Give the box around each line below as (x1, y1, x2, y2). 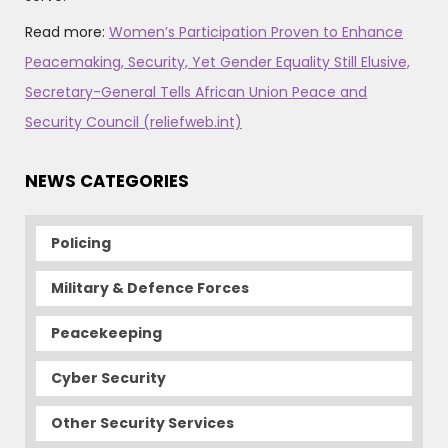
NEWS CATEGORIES (25, 169, 189, 194)
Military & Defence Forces (51, 278, 249, 299)
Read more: (25, 22, 109, 43)
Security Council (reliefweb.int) (25, 112, 242, 133)
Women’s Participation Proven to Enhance (109, 22, 403, 43)
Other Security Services (51, 413, 234, 434)
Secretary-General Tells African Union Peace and (25, 82, 367, 103)
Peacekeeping (51, 323, 162, 344)
